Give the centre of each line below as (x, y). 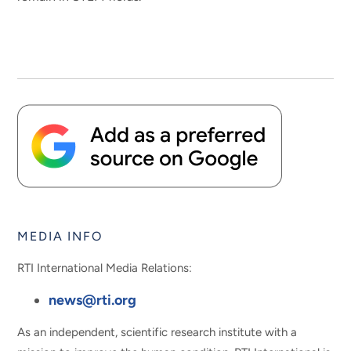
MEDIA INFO (60, 237)
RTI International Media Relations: (105, 268)
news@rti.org (93, 300)
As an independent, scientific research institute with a (157, 332)
